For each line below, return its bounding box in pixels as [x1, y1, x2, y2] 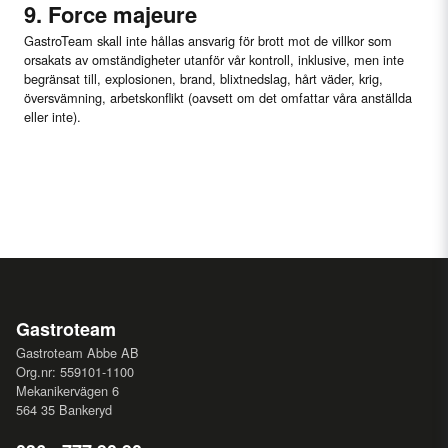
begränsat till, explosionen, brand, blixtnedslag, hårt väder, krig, [24, 69, 383, 89]
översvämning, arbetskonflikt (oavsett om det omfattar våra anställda [24, 88, 412, 108]
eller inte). [24, 107, 81, 127]
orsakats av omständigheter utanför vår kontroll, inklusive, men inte [24, 50, 404, 70]
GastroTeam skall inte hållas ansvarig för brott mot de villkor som [24, 31, 392, 51]
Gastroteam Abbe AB [16, 343, 139, 363]
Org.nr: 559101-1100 [16, 362, 134, 382]
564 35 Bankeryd [16, 400, 112, 420]
